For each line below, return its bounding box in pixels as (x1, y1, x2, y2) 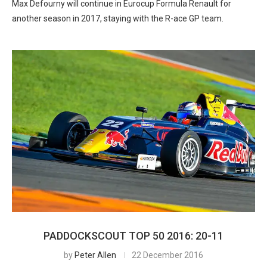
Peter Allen (74, 250, 116, 260)
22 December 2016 (132, 250, 203, 260)
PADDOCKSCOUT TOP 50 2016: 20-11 (44, 229, 223, 242)
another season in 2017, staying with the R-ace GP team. (12, 14, 223, 23)
